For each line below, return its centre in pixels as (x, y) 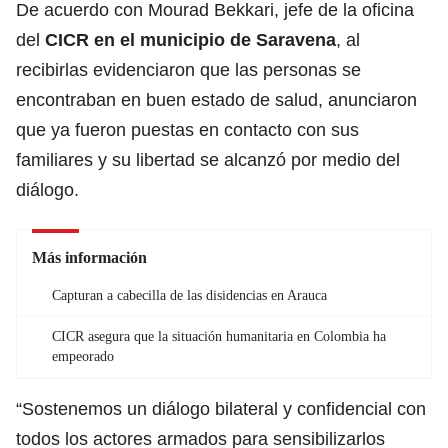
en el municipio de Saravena (215, 39)
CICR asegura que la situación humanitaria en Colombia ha (219, 336)
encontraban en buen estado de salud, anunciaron (216, 99)
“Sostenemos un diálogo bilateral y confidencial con (221, 408)
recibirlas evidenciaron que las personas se (188, 69)
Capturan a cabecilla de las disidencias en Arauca (189, 295)
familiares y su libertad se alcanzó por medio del (208, 159)
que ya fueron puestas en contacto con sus (187, 129)
